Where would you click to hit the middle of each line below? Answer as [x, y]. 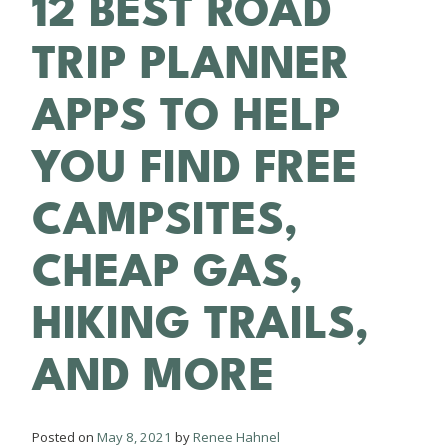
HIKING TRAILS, [200, 324]
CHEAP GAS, [167, 272]
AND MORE [153, 376]
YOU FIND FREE [195, 168]
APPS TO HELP [186, 116]
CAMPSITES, [165, 220]
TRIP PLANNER [191, 64]
